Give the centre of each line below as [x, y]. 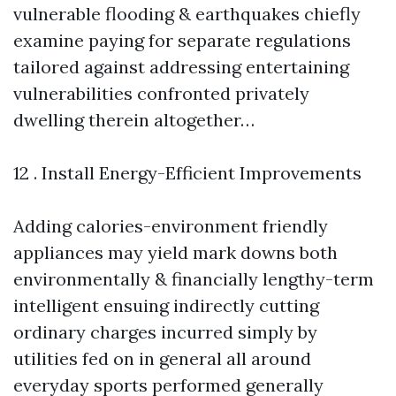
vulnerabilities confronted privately [161, 93]
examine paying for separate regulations [182, 40]
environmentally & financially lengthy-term [194, 279]
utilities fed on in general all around [162, 358]
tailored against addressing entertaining [181, 67]
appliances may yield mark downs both [175, 252]
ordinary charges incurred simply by [165, 332]
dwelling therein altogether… [134, 120]
